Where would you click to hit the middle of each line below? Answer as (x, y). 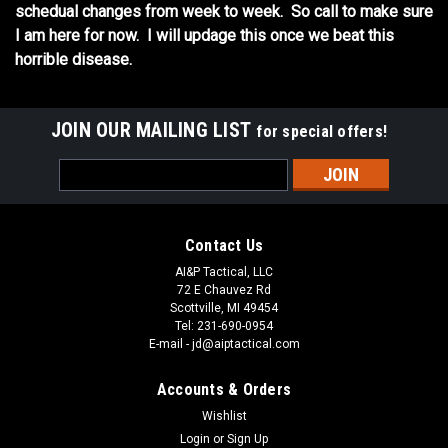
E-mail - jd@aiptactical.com (224, 344)
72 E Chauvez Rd (224, 290)
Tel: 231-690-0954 (224, 326)
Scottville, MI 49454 (224, 308)
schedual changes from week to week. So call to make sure (224, 11)
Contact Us (224, 245)
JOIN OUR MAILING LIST (153, 130)
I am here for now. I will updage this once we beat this (204, 35)
